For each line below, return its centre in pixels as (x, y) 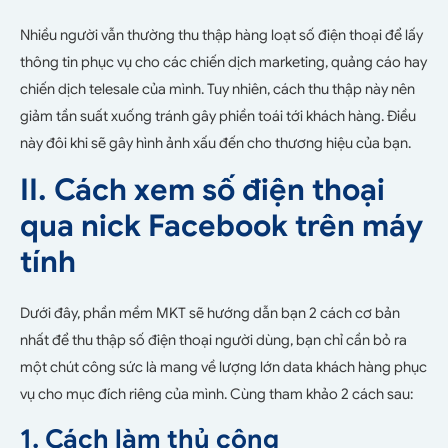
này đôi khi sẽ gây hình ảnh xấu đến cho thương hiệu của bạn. (215, 143)
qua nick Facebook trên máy (221, 225)
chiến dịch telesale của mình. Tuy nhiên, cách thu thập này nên (217, 89)
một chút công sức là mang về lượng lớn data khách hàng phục (223, 366)
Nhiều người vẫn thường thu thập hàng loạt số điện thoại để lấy (221, 35)
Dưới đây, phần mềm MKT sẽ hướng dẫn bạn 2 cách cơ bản (210, 312)
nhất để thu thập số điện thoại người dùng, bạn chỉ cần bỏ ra (213, 339)
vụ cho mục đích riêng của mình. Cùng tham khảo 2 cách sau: (216, 393)
